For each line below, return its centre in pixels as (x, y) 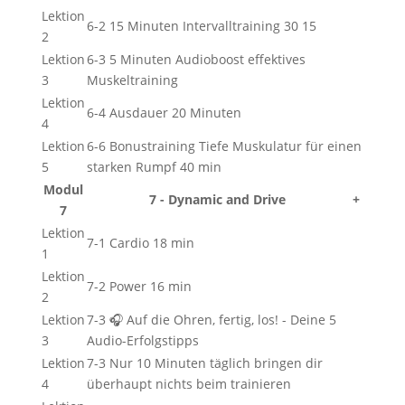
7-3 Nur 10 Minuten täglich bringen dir (204, 363)
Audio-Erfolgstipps (142, 340)
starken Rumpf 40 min (154, 167)
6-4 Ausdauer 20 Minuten (164, 113)
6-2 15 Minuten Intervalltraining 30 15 (201, 26)
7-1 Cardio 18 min (140, 243)
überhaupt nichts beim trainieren (188, 384)
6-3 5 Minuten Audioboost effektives (196, 59)
